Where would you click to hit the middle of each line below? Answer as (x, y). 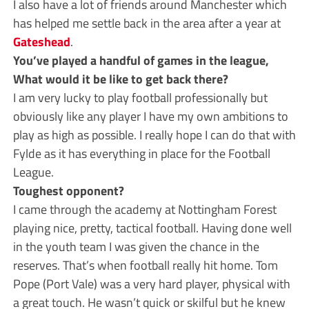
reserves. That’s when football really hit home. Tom (145, 265)
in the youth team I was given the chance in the (136, 246)
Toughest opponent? (68, 190)
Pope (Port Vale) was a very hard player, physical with (151, 283)
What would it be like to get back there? (120, 78)
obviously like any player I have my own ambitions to (150, 116)
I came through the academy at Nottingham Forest (144, 209)
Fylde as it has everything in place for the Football (141, 153)
